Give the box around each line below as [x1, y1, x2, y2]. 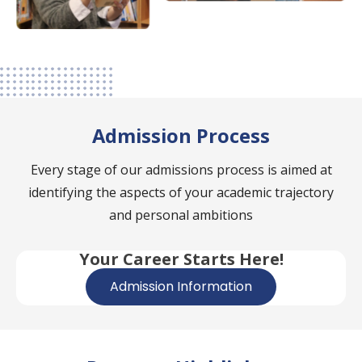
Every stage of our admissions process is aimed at [30, 161, 332, 179]
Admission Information [110, 276, 252, 296]
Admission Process [92, 123, 270, 149]
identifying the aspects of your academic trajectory [28, 183, 334, 202]
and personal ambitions [109, 206, 253, 225]
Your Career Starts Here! [78, 247, 284, 270]
